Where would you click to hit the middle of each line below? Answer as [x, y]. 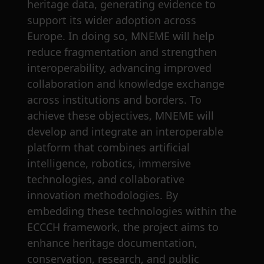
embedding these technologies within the [132, 211]
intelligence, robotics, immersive [109, 164]
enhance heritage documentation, [112, 243]
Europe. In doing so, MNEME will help [121, 36]
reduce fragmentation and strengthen [122, 52]
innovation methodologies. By [103, 195]
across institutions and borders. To [114, 100]
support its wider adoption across [112, 20]
